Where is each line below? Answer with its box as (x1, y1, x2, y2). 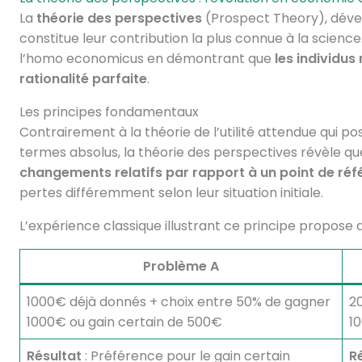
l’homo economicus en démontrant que (19, 49, 275, 68)
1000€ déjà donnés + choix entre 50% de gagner (26, 293, 330, 311)
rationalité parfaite (19, 69, 147, 88)
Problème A (142, 257, 219, 276)
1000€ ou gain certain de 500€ (26, 313, 222, 331)
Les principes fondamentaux (19, 103, 199, 121)
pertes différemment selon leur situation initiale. (19, 183, 323, 202)
